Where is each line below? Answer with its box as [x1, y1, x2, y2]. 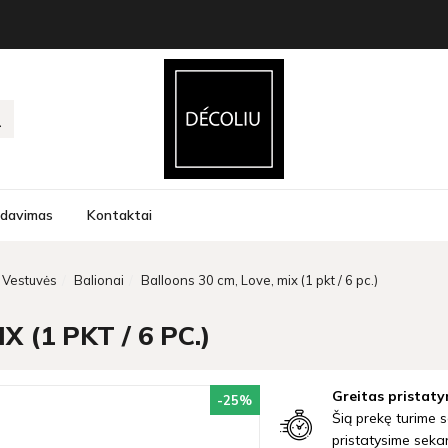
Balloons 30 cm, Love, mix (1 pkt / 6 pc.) [141, 272, 378, 288]
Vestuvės [2, 272, 57, 288]
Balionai [74, 272, 124, 288]
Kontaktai [87, 206, 152, 224]
